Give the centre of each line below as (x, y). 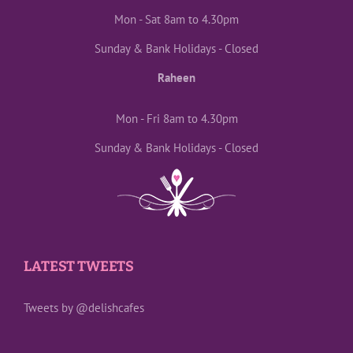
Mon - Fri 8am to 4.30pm (176, 119)
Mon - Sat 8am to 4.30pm (176, 20)
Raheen (176, 78)
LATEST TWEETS (79, 267)
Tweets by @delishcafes (84, 308)
